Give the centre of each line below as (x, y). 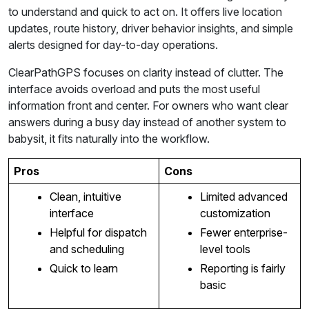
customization (235, 213)
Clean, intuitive (85, 197)
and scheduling (87, 249)
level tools (225, 249)
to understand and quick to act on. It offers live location (145, 12)
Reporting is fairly (242, 269)
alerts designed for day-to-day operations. (113, 45)
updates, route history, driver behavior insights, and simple (151, 29)
